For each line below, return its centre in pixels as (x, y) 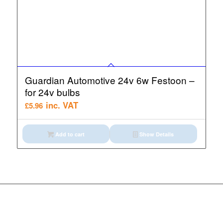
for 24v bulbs (52, 92)
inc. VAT (62, 105)
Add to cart (69, 134)
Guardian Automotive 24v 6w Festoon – (110, 80)
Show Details (156, 134)
